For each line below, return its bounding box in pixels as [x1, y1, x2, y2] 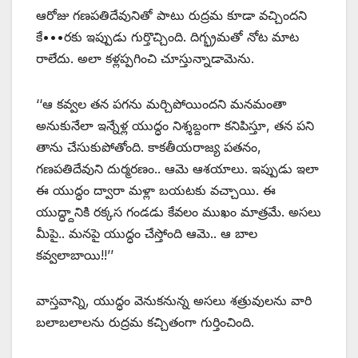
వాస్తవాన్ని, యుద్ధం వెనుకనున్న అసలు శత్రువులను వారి [36, 292, 312, 309]
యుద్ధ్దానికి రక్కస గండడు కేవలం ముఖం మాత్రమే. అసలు [36, 204, 321, 221]
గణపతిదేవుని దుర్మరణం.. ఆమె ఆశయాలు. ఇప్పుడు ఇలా [36, 161, 319, 177]
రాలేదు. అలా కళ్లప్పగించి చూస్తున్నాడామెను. [36, 50, 254, 67]
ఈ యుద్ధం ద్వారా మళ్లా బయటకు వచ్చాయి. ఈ [36, 182, 276, 199]
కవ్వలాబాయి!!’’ [36, 247, 113, 264]
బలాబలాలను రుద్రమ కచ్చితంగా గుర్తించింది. [36, 314, 254, 331]
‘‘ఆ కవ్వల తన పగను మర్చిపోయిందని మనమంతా [36, 96, 286, 113]
